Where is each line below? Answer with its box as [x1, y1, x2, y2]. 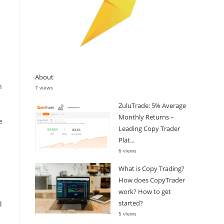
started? [118, 198, 143, 207]
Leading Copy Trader [118, 123, 180, 133]
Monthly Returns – [118, 112, 174, 121]
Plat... [118, 135, 134, 144]
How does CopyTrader [118, 175, 185, 184]
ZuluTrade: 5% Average [118, 100, 186, 110]
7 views [35, 83, 53, 91]
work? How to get [118, 186, 171, 196]
